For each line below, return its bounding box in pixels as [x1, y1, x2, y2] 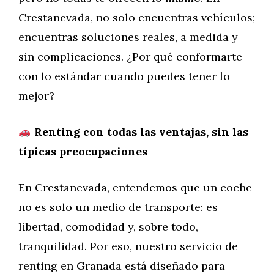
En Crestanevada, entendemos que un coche [18, 180, 252, 194]
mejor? [18, 89, 54, 103]
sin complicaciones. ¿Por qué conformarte [18, 50, 242, 64]
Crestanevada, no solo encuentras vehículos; [18, 10, 255, 24]
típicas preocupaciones [18, 144, 147, 158]
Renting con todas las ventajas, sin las [31, 125, 248, 139]
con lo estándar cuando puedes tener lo [18, 69, 230, 83]
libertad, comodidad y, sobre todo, [18, 220, 198, 234]
